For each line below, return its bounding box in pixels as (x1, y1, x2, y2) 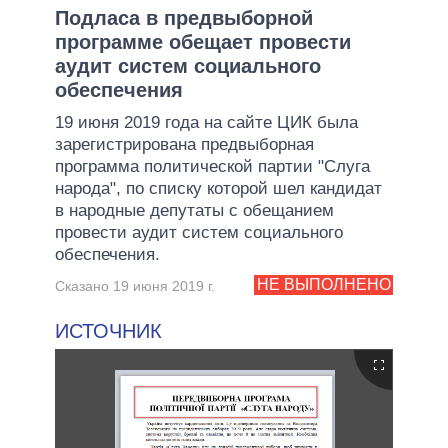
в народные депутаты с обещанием (55, 200, 334, 220)
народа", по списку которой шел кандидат (55, 178, 382, 198)
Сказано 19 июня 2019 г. (55, 277, 215, 294)
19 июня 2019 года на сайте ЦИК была (55, 112, 358, 132)
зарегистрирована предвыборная (55, 134, 314, 154)
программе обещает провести (55, 30, 351, 53)
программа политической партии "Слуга (55, 156, 370, 176)
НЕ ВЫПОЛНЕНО (256, 276, 391, 294)
